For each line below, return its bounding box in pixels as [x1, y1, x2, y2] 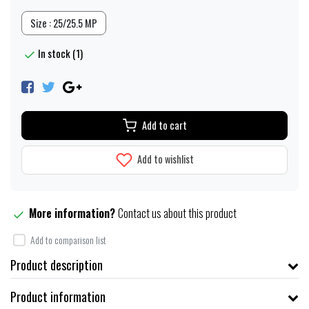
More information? [29, 205, 118, 222]
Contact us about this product [118, 205, 237, 222]
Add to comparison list [30, 232, 106, 248]
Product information [10, 288, 106, 306]
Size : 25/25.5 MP [30, 15, 97, 30]
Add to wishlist [134, 151, 194, 166]
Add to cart [141, 118, 187, 133]
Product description [10, 256, 103, 275]
